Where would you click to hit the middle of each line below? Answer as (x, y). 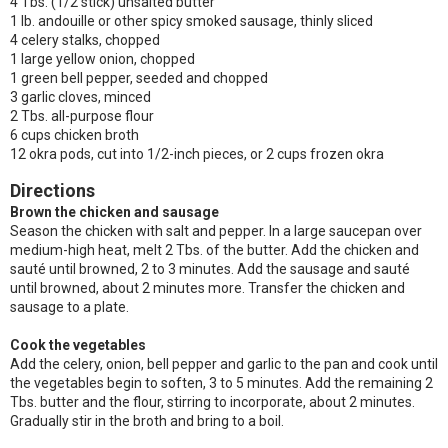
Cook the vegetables (78, 345)
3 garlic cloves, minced (80, 97)
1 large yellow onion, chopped (102, 59)
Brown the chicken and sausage (114, 212)
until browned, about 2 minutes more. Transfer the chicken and (207, 288)
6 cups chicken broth (74, 135)
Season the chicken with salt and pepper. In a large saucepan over (216, 231)
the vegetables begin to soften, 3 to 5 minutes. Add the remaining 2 (221, 383)
